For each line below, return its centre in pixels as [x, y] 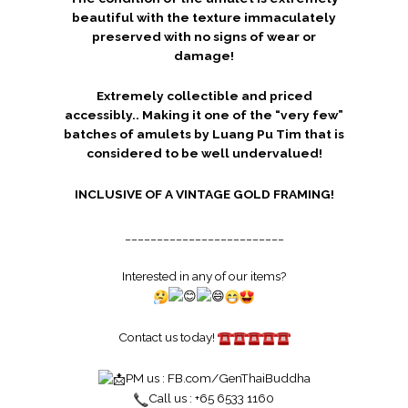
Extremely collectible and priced [204, 96]
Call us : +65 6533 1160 [211, 398]
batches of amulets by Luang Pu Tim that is [204, 134]
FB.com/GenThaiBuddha [239, 378]
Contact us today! [168, 337]
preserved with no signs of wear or [204, 36]
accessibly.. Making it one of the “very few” [204, 115]
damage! [204, 55]
